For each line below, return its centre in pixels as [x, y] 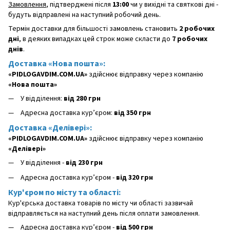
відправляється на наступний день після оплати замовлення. [104, 214]
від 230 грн [84, 163]
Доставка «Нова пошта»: [57, 63]
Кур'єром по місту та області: [64, 193]
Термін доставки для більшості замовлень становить [94, 28]
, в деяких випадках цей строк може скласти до [95, 39]
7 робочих [190, 39]
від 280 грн [82, 98]
